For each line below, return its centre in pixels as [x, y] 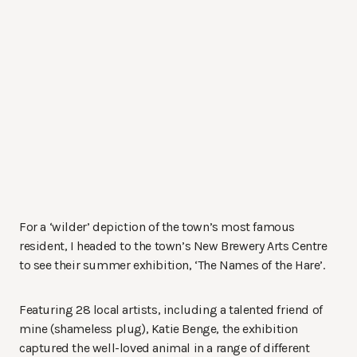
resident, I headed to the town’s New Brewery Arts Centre [173, 246]
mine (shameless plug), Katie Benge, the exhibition [159, 329]
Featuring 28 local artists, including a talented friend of [171, 310]
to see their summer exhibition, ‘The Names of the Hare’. [172, 265]
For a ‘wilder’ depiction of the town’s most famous [157, 227]
